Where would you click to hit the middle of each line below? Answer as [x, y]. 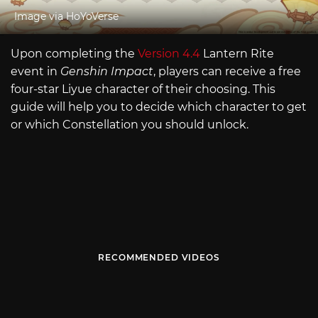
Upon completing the [74, 53]
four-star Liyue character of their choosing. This [143, 89]
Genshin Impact [107, 71]
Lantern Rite [238, 53]
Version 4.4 [170, 53]
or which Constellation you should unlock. [130, 124]
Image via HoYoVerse [66, 16]
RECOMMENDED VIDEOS [159, 258]
